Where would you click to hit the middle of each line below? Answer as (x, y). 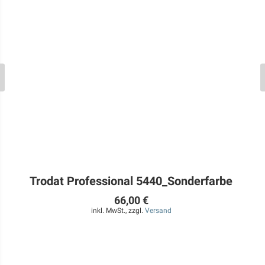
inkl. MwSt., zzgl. (118, 211)
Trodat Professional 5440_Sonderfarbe (131, 181)
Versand (158, 211)
